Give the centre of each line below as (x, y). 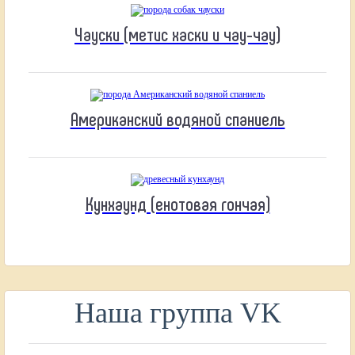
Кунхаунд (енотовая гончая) (177, 203)
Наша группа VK (177, 313)
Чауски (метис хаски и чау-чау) (177, 33)
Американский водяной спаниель (177, 118)
